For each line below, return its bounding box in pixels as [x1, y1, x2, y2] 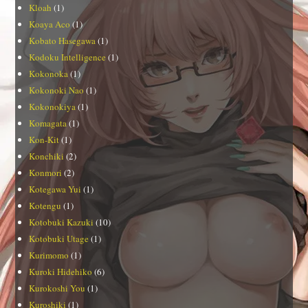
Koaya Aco [29, 17, 71, 30]
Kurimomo [29, 248, 69, 261]
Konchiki [29, 149, 65, 162]
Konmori [29, 166, 63, 179]
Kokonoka [29, 67, 69, 80]
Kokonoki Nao [29, 83, 85, 96]
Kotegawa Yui [29, 182, 82, 195]
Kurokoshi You [29, 281, 86, 294]
